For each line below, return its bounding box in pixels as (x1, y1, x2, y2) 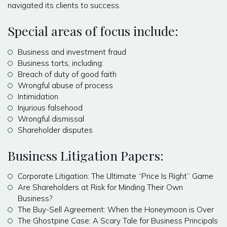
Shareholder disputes (18, 125, 93, 135)
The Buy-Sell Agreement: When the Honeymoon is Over (18, 205, 214, 215)
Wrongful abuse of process (18, 80, 113, 90)
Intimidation (18, 91, 58, 101)
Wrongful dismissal (18, 113, 84, 124)
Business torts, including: (18, 58, 103, 68)
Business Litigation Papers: (8, 146, 164, 164)
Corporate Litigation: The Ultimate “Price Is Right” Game (18, 171, 213, 181)
